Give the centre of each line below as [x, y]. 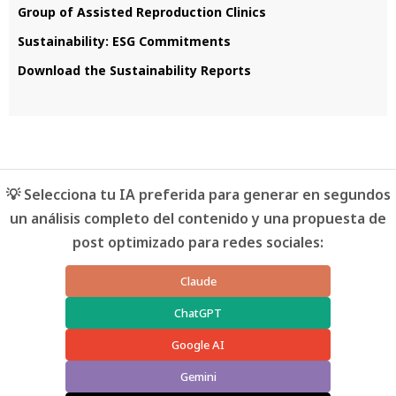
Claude [198, 281]
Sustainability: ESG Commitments [124, 41]
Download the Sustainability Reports [134, 70]
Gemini [198, 376]
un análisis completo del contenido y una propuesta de [198, 218]
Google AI [198, 344]
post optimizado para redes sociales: [198, 242]
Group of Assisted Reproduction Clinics [142, 11]
